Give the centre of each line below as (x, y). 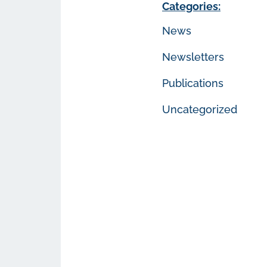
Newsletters (193, 57)
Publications (193, 83)
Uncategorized (200, 109)
